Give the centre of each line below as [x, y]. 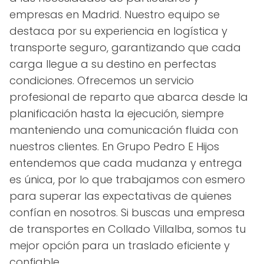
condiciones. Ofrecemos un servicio [102, 80]
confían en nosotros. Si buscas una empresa [127, 212]
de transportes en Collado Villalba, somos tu [128, 229]
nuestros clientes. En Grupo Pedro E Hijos [114, 146]
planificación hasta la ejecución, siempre [117, 113]
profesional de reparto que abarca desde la [129, 97]
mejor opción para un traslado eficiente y [120, 245]
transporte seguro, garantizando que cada [125, 47]
